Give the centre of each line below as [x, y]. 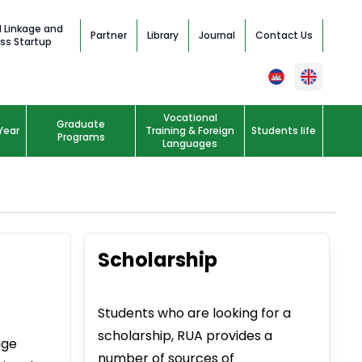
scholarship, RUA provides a [185, 335]
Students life [284, 131]
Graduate [81, 124]
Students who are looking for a [194, 313]
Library [162, 35]
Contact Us [284, 35]
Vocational [190, 118]
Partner [108, 35]
